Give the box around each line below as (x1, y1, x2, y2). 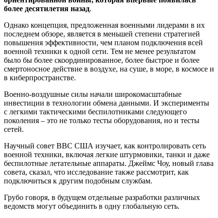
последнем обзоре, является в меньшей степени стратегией (4, 29, 200, 38)
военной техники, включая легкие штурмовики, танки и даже (4, 150, 210, 159)
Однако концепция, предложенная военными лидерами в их (4, 20, 205, 29)
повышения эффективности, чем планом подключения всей (4, 38, 203, 47)
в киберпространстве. (4, 73, 76, 82)
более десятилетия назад (4, 4, 90, 13)
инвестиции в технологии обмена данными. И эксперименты (4, 98, 209, 107)
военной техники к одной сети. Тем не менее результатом (4, 47, 196, 55)
